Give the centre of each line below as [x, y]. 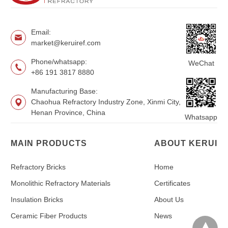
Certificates [172, 183]
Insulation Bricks [37, 200]
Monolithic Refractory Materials [61, 183]
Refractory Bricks [38, 167]
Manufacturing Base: [64, 91]
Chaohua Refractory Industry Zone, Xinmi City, [106, 102]
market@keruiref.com [66, 43]
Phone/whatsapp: [59, 62]
